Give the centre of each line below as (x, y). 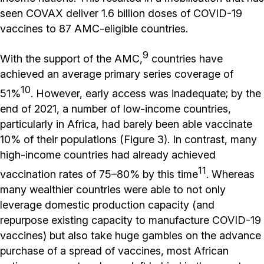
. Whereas (230, 174)
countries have (186, 58)
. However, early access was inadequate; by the (146, 93)
